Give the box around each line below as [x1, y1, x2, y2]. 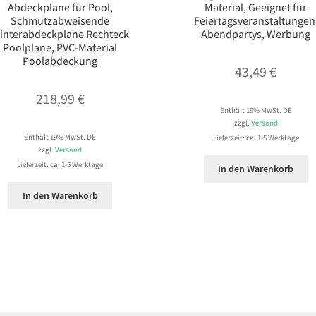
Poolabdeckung [23, 54, 98, 68]
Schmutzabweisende [11, 13, 110, 28]
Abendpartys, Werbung [201, 27, 311, 42]
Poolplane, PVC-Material [3, 40, 118, 55]
